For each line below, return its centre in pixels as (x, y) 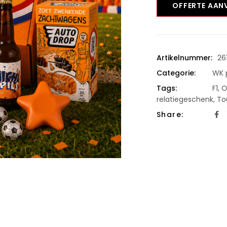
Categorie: (176, 73)
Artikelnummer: (184, 58)
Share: (170, 114)
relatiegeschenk (185, 99)
